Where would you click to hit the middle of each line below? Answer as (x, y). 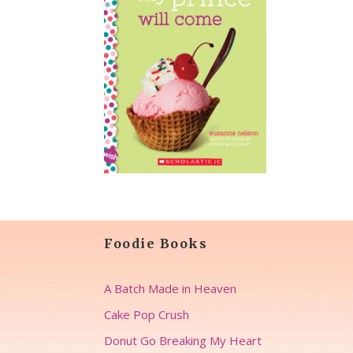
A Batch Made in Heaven (170, 288)
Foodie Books (156, 243)
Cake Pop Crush (147, 314)
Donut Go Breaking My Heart (183, 340)
